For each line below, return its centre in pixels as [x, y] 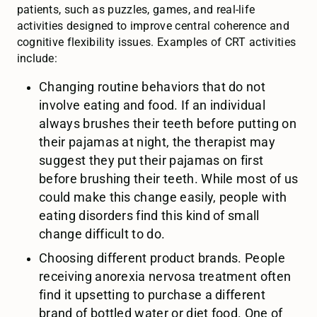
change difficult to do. [102, 235]
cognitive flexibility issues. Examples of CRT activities [156, 42]
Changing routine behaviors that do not [152, 87]
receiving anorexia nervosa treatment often [165, 277]
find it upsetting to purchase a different [152, 295]
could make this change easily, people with [163, 198]
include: [37, 59]
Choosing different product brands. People [162, 258]
